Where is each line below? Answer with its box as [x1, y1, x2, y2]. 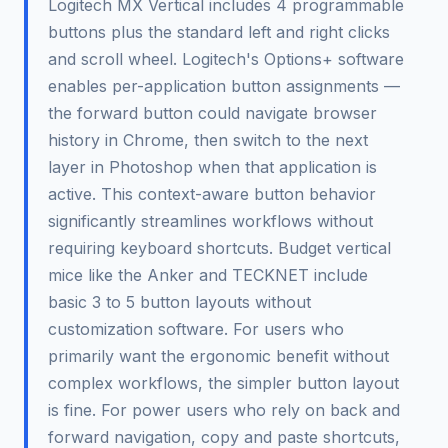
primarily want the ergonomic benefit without [48, 345, 389, 366]
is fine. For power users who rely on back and [48, 399, 400, 420]
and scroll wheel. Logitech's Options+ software [48, 48, 404, 69]
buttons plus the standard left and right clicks [48, 21, 390, 42]
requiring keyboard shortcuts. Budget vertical [48, 237, 391, 258]
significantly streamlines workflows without [48, 210, 373, 231]
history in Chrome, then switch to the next [48, 129, 368, 150]
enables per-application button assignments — [48, 75, 400, 96]
